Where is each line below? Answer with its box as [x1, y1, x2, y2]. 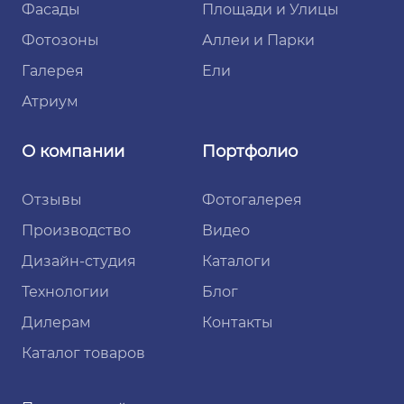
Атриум [22, 93, 78, 110]
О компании [22, 142, 124, 161]
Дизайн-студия [22, 252, 136, 270]
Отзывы [22, 191, 82, 208]
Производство [22, 222, 131, 239]
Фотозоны [22, 32, 99, 49]
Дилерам [22, 314, 91, 331]
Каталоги [202, 252, 271, 270]
